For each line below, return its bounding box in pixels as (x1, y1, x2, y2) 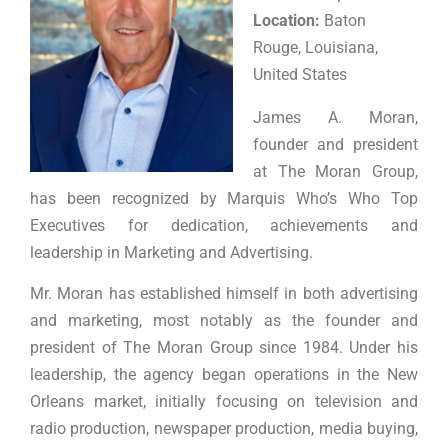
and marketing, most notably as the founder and (30, 310, 418, 330)
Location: (253, 10, 324, 30)
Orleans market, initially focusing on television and (30, 391, 418, 411)
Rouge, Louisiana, (253, 37, 378, 57)
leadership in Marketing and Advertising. (30, 242, 313, 262)
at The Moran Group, (253, 161, 418, 181)
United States (253, 64, 347, 84)
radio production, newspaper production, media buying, (30, 418, 418, 438)
